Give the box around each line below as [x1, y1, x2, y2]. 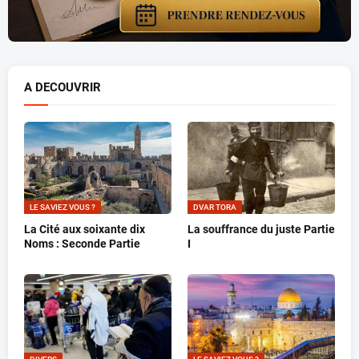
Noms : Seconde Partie [24, 237, 140, 251]
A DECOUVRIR [24, 80, 101, 95]
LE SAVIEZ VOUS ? [30, 203, 95, 212]
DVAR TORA [193, 203, 236, 212]
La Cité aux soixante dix [24, 223, 145, 236]
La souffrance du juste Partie [188, 223, 335, 236]
